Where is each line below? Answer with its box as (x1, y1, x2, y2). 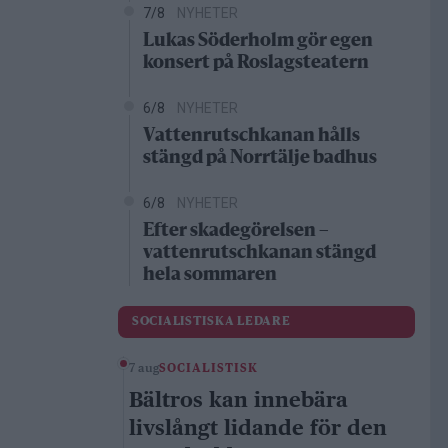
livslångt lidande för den (129, 415, 387, 441)
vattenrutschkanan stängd (143, 244, 376, 263)
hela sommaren (143, 266, 277, 285)
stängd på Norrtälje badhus (143, 149, 377, 168)
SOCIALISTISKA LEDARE (132, 316, 291, 329)
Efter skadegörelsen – (143, 222, 329, 241)
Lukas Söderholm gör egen (143, 32, 373, 51)
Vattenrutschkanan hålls (143, 127, 360, 146)
